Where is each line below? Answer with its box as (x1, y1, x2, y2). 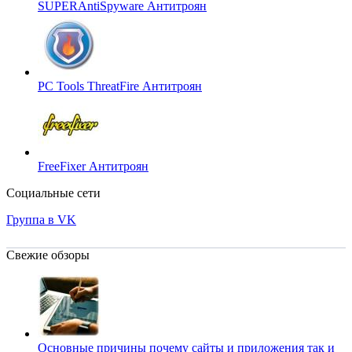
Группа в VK (6, 213, 76, 227)
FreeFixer (38, 159, 89, 174)
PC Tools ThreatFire (38, 79, 142, 93)
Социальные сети (6, 186, 101, 200)
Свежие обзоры (6, 248, 90, 262)
